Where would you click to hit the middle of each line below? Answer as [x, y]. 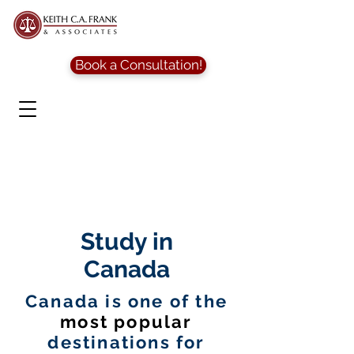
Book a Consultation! [138, 65]
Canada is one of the [126, 301]
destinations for [126, 342]
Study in [126, 241]
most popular [126, 322]
